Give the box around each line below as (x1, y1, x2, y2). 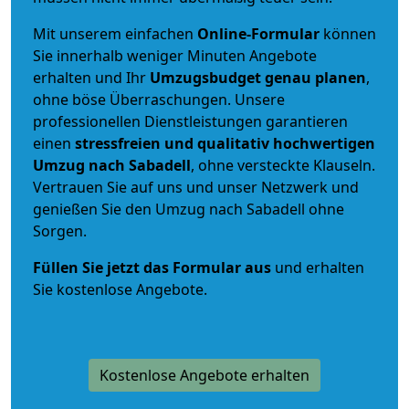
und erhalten (271, 257, 364, 278)
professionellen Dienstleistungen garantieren (33, 110, 348, 131)
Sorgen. (33, 220, 87, 241)
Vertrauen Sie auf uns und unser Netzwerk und (33, 176, 359, 197)
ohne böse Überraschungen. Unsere (33, 89, 285, 110)
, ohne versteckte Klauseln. (191, 154, 375, 175)
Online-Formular (197, 23, 320, 44)
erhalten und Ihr (33, 67, 150, 88)
